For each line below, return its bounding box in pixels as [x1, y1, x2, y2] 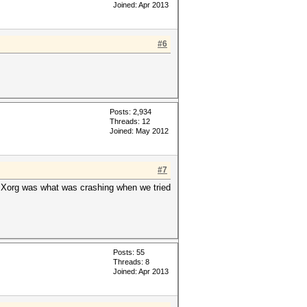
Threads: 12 [110, 117, 150, 126]
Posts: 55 [113, 248, 145, 257]
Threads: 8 [113, 258, 149, 267]
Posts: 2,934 [110, 108, 151, 116]
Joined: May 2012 [110, 127, 169, 136]
